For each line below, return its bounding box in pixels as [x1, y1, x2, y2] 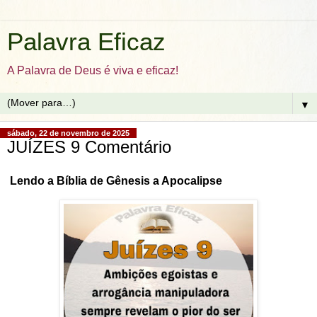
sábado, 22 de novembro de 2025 [7, 129, 129, 137]
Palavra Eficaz [7, 28, 166, 55]
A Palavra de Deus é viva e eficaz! [7, 64, 178, 76]
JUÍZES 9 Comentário [7, 137, 171, 156]
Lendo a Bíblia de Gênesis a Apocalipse [10, 174, 222, 187]
